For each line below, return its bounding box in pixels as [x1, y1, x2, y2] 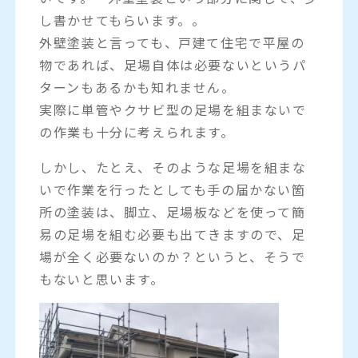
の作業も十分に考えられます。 [39, 121, 235, 141]
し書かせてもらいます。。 [39, 10, 206, 30]
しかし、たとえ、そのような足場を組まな [39, 157, 307, 177]
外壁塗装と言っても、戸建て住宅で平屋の [39, 32, 305, 52]
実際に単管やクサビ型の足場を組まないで [39, 99, 307, 119]
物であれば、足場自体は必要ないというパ [39, 54, 307, 74]
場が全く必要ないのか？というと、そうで [39, 246, 306, 266]
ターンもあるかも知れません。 [39, 77, 236, 97]
